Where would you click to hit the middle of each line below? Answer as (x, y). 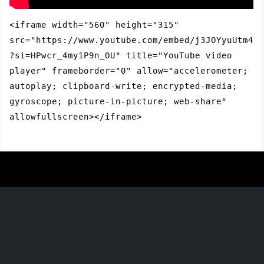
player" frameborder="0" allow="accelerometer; (131, 70)
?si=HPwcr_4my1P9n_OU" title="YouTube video (123, 55)
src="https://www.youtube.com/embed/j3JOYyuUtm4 (131, 40)
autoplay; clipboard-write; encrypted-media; (126, 86)
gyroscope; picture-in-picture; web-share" (121, 101)
